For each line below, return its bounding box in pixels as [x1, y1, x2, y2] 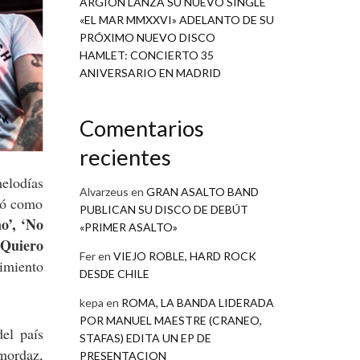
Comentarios [79, 115, 204, 142]
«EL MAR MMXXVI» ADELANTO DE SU [79, 13, 274, 27]
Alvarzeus [79, 184, 129, 198]
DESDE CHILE [79, 266, 149, 280]
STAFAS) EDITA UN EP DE [79, 330, 211, 345]
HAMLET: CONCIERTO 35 [79, 48, 214, 63]
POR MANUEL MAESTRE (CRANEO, [79, 313, 262, 327]
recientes [79, 144, 171, 171]
